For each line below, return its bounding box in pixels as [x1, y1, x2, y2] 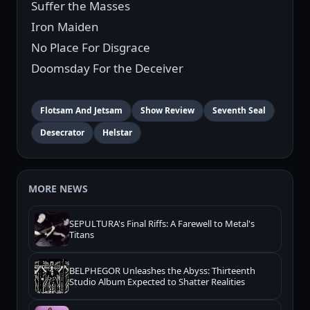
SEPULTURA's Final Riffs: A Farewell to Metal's [69, 217, 255, 230]
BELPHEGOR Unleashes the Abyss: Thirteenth [69, 264, 255, 277]
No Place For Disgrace [31, 39, 150, 56]
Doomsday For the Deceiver [31, 60, 183, 77]
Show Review [140, 104, 194, 117]
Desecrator [40, 127, 84, 139]
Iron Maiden [31, 19, 99, 35]
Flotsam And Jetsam [40, 104, 122, 117]
